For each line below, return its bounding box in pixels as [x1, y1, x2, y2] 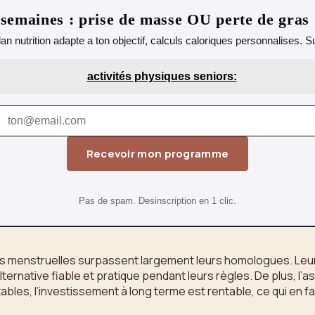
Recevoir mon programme [86, 146, 229, 162]
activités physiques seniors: [86, 70, 237, 83]
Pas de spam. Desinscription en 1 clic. [79, 195, 236, 206]
